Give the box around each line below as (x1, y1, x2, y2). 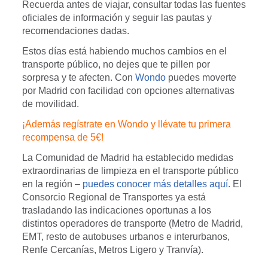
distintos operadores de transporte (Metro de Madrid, (22, 218, 243, 229)
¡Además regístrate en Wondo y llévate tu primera (22, 119, 231, 130)
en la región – (22, 179, 83, 190)
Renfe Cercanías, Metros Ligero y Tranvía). (22, 245, 203, 255)
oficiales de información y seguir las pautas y (22, 13, 212, 23)
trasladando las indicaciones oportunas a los (22, 205, 211, 216)
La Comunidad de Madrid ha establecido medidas (22, 153, 233, 163)
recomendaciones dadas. (22, 26, 129, 36)
